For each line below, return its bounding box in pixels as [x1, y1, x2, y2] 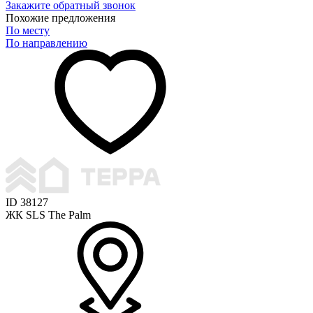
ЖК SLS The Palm [6, 208, 91, 221]
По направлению [6, 36, 87, 49]
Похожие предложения [6, 11, 115, 24]
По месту [6, 24, 50, 36]
